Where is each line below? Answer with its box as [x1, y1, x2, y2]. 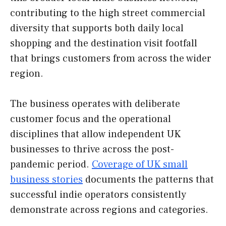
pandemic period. [10, 158, 92, 172]
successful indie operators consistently [10, 188, 186, 202]
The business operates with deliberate [10, 97, 180, 111]
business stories [10, 173, 83, 187]
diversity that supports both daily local [10, 22, 184, 35]
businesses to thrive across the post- [10, 143, 174, 156]
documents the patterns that [83, 173, 214, 187]
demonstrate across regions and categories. [10, 203, 208, 217]
